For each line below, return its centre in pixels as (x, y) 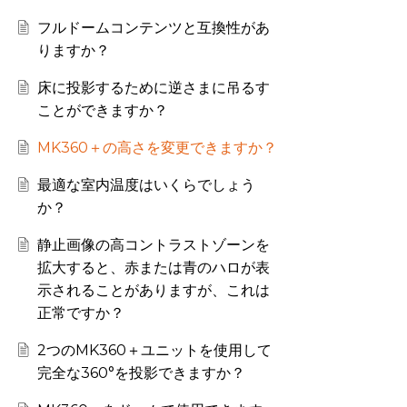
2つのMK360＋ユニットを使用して (154, 351)
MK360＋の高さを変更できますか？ (157, 148)
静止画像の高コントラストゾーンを (153, 245)
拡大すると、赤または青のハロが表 (153, 268)
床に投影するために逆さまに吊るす (153, 88)
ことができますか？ (102, 111)
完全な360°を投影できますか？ (141, 373)
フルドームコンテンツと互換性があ (153, 28)
